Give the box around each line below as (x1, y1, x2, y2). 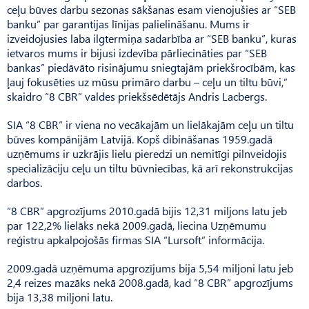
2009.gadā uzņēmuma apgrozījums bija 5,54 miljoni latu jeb (7, 260, 293, 275)
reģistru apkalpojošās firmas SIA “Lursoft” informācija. (7, 232, 264, 247)
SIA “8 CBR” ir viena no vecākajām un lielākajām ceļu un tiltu (7, 117, 294, 132)
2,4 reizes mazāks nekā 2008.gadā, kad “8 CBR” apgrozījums (7, 275, 293, 290)
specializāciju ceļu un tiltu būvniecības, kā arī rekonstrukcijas (7, 160, 293, 175)
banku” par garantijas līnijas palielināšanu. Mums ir (7, 16, 250, 31)
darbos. (7, 175, 42, 190)
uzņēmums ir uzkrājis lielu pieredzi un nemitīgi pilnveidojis (7, 146, 287, 161)
